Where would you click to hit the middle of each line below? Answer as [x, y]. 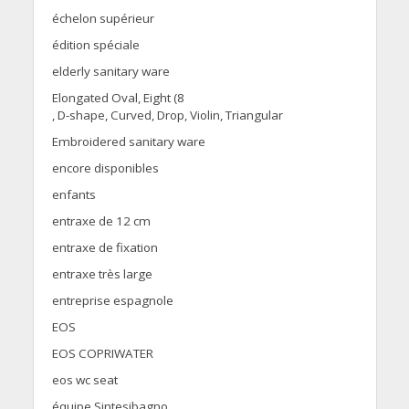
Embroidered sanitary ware [128, 142]
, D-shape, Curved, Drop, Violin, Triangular [167, 115]
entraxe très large [102, 274]
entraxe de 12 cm [101, 221]
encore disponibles [105, 168]
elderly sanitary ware [110, 72]
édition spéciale [95, 45]
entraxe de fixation [105, 248]
